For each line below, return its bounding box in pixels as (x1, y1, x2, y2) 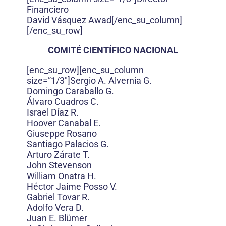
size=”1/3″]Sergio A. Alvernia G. (27, 75, 152, 86)
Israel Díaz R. (27, 107, 79, 118)
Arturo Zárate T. (27, 149, 90, 160)
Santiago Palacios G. (27, 139, 109, 149)
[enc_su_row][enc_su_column (27, 65, 144, 75)
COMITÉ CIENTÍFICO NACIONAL (48, 45, 178, 55)
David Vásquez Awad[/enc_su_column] (27, 15, 182, 25)
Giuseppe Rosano (27, 128, 97, 139)
